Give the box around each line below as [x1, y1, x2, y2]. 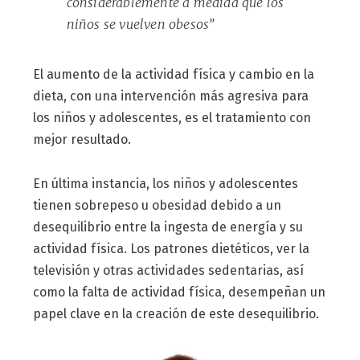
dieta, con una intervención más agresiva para [32, 88, 309, 104]
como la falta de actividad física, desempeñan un [32, 284, 325, 301]
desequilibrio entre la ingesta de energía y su [32, 219, 303, 235]
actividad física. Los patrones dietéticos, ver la [32, 241, 309, 257]
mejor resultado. [32, 132, 131, 148]
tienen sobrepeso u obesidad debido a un [32, 198, 281, 214]
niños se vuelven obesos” [66, 16, 215, 33]
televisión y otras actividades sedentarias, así [32, 263, 304, 279]
